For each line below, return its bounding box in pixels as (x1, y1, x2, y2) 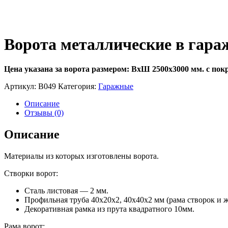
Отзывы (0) (24, 108, 64, 118)
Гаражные (98, 82, 133, 91)
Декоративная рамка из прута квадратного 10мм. (24, 205, 194, 214)
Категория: (58, 82, 98, 91)
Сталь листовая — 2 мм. (24, 186, 108, 195)
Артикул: (4, 82, 38, 91)
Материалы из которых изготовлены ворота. (4, 152, 159, 161)
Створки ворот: (4, 169, 58, 178)
